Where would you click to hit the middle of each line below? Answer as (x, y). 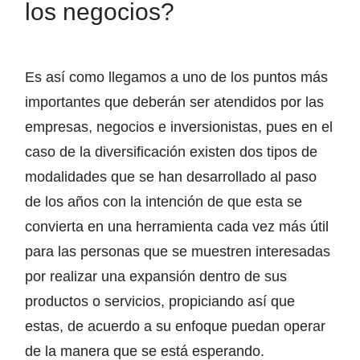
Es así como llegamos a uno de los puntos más (176, 77)
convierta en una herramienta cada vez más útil (177, 227)
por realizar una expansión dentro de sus (156, 276)
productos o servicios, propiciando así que (160, 301)
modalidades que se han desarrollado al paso (171, 177)
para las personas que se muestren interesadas (178, 252)
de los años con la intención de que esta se (164, 202)
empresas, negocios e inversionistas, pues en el (179, 127)
